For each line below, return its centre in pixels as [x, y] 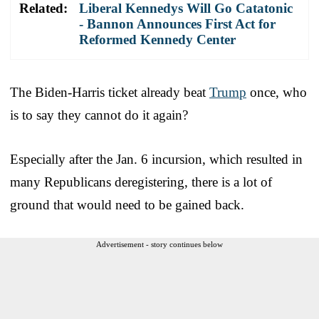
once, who [277, 92]
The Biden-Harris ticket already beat [110, 92]
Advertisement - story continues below [159, 244]
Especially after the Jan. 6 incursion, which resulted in [156, 159]
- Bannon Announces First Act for [177, 23]
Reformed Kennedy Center [157, 39]
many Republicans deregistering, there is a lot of [141, 182]
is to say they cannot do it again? [99, 115]
